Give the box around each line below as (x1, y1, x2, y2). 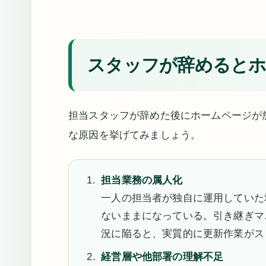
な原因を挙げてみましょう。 (68, 129, 201, 141)
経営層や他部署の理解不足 (101, 251, 224, 262)
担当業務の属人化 (101, 174, 183, 186)
